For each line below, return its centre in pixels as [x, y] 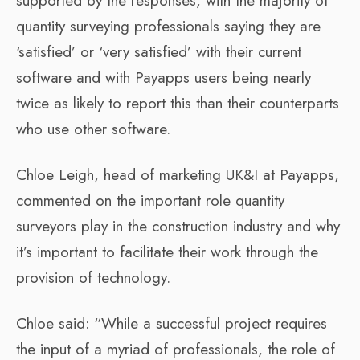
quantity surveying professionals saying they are [168, 26]
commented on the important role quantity [150, 200]
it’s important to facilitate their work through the [167, 252]
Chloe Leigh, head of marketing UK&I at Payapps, [178, 174]
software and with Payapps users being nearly [164, 77]
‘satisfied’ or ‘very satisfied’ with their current [159, 51]
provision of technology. [93, 277]
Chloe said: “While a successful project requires [172, 323]
